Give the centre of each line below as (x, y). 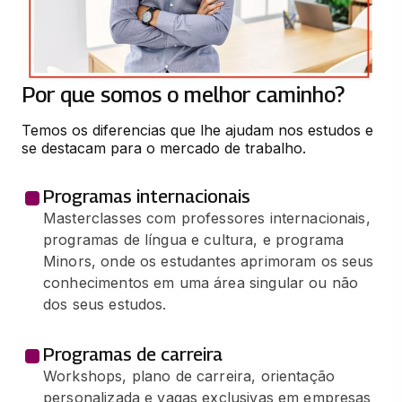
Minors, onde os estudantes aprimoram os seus (209, 261)
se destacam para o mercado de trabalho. (164, 148)
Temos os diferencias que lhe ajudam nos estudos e (197, 130)
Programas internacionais (147, 196)
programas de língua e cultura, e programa (194, 239)
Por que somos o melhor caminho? (183, 94)
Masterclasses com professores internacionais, (207, 218)
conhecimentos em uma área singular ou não (201, 282)
